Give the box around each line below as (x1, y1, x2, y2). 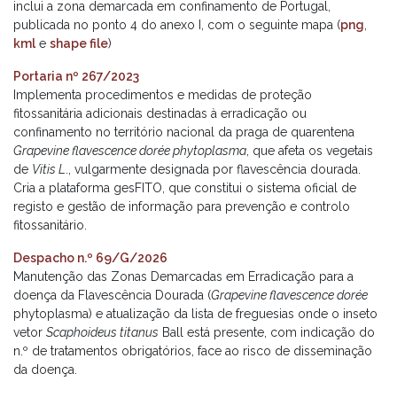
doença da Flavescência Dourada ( (13, 288, 211, 302)
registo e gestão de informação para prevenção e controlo (13, 199, 350, 214)
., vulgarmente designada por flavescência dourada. (66, 162, 361, 176)
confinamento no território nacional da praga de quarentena (13, 125, 354, 139)
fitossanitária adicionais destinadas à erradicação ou (13, 106, 307, 121)
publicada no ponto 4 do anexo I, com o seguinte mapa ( (13, 18, 340, 32)
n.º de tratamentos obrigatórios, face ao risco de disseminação (13, 344, 372, 358)
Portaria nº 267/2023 (13, 69, 139, 83)
